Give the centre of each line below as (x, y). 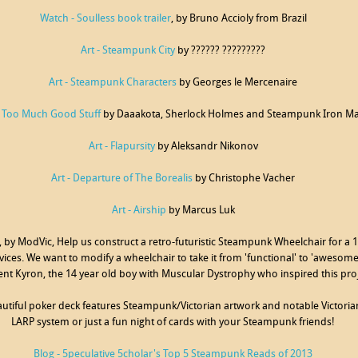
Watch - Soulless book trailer (105, 19)
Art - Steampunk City (128, 51)
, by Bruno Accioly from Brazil (239, 19)
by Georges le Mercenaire (237, 83)
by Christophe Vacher (244, 179)
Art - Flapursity (121, 147)
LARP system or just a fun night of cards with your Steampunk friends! (173, 322)
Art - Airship (139, 211)
